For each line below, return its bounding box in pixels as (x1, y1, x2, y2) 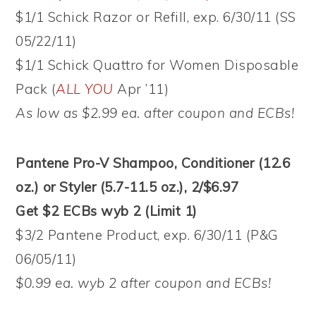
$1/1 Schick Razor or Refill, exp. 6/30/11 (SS (16, 8, 296, 25)
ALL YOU (56, 80, 114, 97)
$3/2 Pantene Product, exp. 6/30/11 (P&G (16, 226, 279, 243)
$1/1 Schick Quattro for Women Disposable (16, 56, 299, 73)
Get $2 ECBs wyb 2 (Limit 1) (16, 202, 197, 219)
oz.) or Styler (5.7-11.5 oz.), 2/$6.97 (16, 178, 239, 195)
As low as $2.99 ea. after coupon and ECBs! (16, 104, 295, 121)
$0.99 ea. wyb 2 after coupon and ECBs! (16, 274, 272, 291)
